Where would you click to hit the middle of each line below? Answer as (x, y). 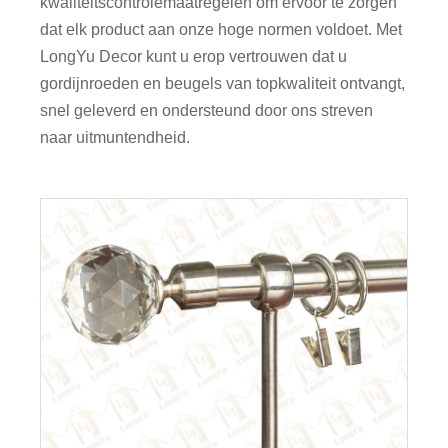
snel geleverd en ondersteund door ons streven (207, 110)
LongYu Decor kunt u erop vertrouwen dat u (194, 56)
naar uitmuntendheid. (115, 137)
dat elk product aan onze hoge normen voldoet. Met (221, 29)
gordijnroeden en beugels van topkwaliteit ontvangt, (223, 83)
